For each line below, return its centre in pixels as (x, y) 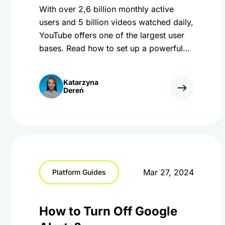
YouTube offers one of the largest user (112, 35)
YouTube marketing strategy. (93, 61)
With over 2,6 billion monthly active (106, 9)
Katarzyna (81, 82)
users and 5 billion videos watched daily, (116, 22)
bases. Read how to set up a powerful (111, 48)
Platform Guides (79, 172)
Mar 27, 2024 (168, 172)
